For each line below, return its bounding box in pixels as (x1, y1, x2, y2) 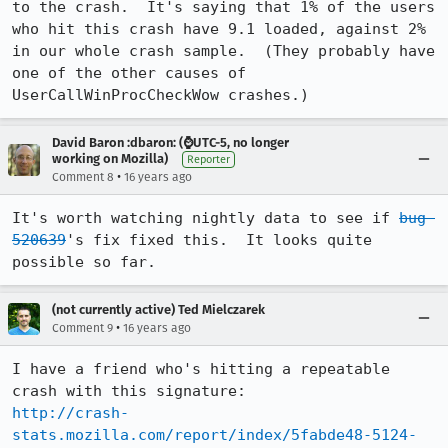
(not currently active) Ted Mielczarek (52, 302, 265, 317)
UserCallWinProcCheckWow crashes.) (12, 86, 309, 104)
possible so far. (12, 253, 156, 271)
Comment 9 (52, 321, 113, 335)
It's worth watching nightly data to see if (12, 209, 399, 227)
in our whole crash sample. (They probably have (12, 42, 435, 60)
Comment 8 (52, 170, 114, 184)
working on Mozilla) (52, 151, 168, 166)
